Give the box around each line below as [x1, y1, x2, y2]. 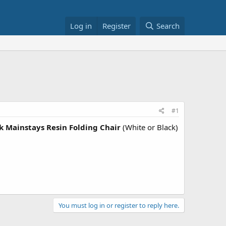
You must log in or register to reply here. [59, 200, 179, 210]
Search [156, 21, 180, 31]
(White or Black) [121, 122, 178, 132]
